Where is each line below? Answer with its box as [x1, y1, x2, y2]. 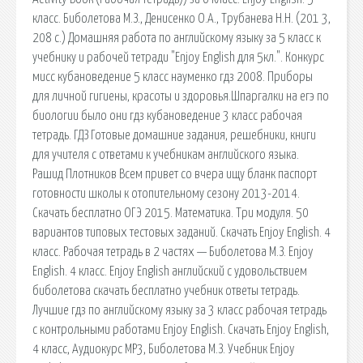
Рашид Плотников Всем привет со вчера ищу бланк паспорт [32, 167, 317, 181]
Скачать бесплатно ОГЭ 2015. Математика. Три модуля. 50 [32, 206, 309, 220]
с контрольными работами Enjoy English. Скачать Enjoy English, [32, 322, 329, 336]
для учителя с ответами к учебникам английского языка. [32, 147, 299, 161]
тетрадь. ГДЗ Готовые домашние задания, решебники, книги [32, 128, 316, 142]
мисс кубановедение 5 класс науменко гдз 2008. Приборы [32, 70, 313, 83]
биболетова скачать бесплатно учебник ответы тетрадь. [32, 284, 300, 297]
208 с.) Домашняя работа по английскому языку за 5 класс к [32, 31, 321, 45]
